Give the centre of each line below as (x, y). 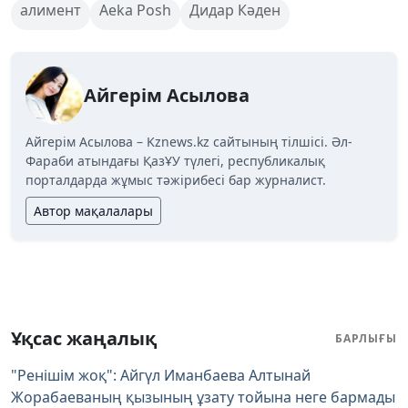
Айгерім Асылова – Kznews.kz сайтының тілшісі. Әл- (189, 141)
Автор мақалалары (93, 210)
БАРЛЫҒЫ (366, 338)
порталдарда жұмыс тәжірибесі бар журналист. (176, 179)
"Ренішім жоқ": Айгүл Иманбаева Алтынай (161, 375)
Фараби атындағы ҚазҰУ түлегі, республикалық (175, 160)
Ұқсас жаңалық (84, 338)
